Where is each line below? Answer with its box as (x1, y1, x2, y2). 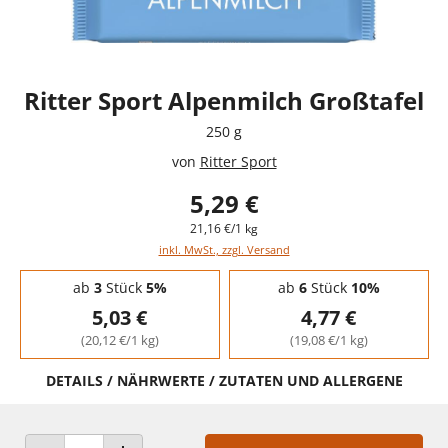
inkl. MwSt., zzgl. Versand (158, 241, 290, 257)
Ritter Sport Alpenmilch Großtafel (24, 83, 424, 117)
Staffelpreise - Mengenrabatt (19, 266, 190, 284)
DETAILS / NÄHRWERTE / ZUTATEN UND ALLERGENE (45, 370, 403, 390)
